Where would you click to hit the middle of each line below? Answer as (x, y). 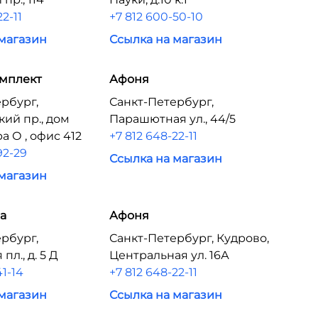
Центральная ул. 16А (169, 255)
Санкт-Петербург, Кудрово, (189, 238)
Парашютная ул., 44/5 (172, 119)
